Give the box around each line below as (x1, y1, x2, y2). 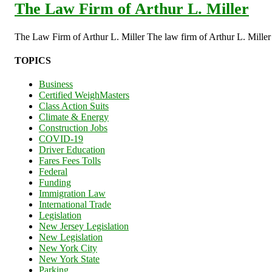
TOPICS (15, 55, 51, 66)
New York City (39, 243, 97, 254)
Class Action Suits (39, 101, 109, 112)
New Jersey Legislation (39, 221, 129, 232)
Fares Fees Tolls (39, 155, 101, 166)
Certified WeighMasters (39, 90, 129, 101)
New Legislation (39, 232, 103, 243)
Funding (39, 177, 71, 188)
